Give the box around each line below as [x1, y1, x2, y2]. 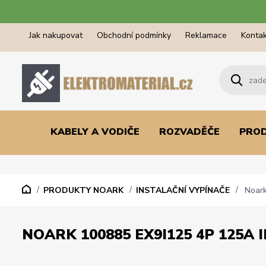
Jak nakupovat [29, 30, 83, 41]
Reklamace [185, 30, 227, 41]
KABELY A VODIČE [50, 125, 140, 138]
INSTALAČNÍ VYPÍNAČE [136, 185, 230, 196]
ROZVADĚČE [159, 125, 220, 138]
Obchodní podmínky [97, 30, 171, 41]
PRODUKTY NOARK [43, 185, 123, 196]
